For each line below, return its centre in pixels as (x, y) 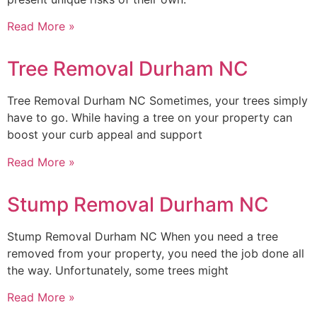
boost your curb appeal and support (105, 135)
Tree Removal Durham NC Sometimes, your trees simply (157, 101)
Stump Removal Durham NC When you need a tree (143, 236)
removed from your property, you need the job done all (156, 253)
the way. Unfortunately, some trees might (118, 270)
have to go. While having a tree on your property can (150, 118)
